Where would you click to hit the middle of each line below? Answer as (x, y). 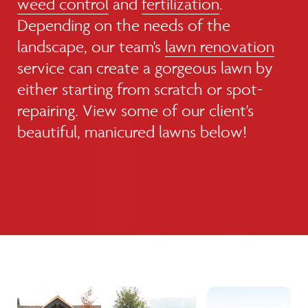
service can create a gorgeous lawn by (145, 68)
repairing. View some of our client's (135, 110)
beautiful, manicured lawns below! (132, 132)
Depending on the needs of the (124, 25)
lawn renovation (220, 46)
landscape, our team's (91, 46)
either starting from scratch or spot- (140, 89)
